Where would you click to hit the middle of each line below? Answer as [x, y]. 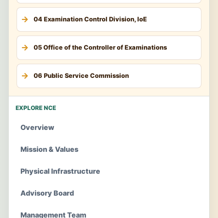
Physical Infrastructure [60, 171]
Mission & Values [49, 149]
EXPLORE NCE [36, 108]
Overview [37, 127]
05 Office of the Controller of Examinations [100, 48]
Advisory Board [47, 193]
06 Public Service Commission [81, 76]
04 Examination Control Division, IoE [90, 19]
